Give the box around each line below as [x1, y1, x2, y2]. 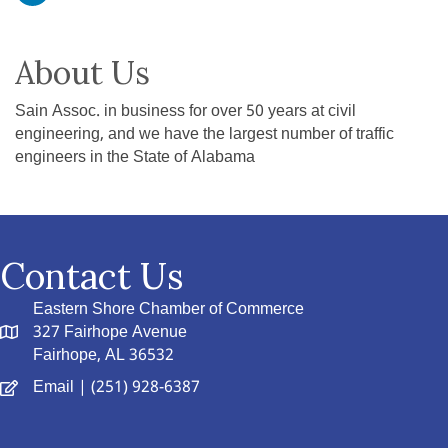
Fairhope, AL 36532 [33, 342, 174, 370]
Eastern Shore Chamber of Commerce [33, 296, 304, 324]
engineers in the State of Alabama [15, 144, 255, 172]
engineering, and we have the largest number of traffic [15, 121, 394, 149]
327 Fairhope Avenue [33, 319, 187, 347]
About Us [15, 52, 150, 94]
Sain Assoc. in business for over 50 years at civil [15, 98, 356, 126]
